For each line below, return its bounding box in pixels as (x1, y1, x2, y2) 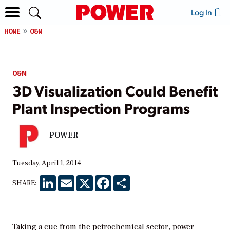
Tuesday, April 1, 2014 (12, 158, 81, 168)
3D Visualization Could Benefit (12, 80, 218, 100)
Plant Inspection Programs (12, 98, 190, 118)
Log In (190, 7, 214, 17)
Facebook (111, 174, 143, 184)
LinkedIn (56, 174, 85, 184)
